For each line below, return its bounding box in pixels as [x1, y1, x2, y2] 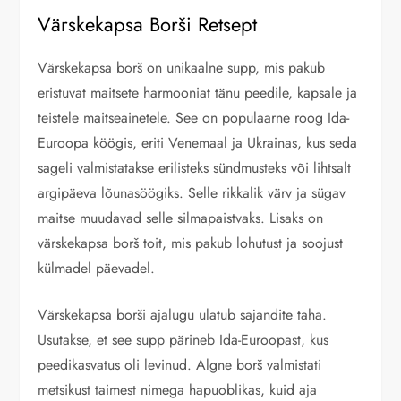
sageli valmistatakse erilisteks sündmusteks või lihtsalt [38, 158, 352, 179]
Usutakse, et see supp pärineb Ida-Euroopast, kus [38, 329, 329, 351]
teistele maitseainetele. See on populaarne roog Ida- [38, 107, 350, 129]
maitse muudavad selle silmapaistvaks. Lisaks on [38, 208, 324, 229]
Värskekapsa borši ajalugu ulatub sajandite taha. [38, 304, 328, 326]
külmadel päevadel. [38, 258, 156, 279]
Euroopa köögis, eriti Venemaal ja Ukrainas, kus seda [38, 132, 358, 154]
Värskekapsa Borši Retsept [38, 10, 258, 39]
